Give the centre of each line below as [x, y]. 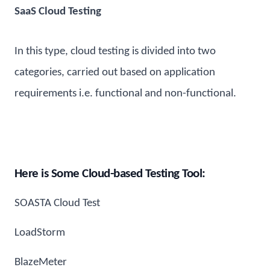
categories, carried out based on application [115, 73]
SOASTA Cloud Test [57, 204]
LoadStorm [40, 233]
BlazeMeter [41, 263]
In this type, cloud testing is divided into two [115, 52]
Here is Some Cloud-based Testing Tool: [110, 174]
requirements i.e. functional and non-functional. [125, 94]
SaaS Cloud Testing [58, 11]
